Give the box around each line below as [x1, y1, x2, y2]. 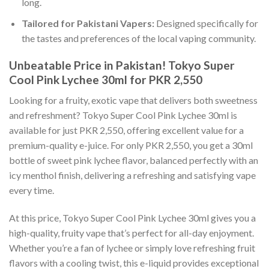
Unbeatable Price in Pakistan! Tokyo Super [9, 58, 235, 72]
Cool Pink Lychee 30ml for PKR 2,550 [9, 72, 202, 86]
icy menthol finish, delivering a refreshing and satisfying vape [9, 169, 256, 181]
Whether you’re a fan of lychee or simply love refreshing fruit [9, 241, 255, 253]
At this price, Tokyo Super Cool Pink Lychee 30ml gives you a [9, 211, 256, 223]
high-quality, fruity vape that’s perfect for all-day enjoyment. [9, 226, 254, 238]
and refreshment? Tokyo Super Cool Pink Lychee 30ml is [9, 109, 237, 121]
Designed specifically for [154, 17, 258, 29]
